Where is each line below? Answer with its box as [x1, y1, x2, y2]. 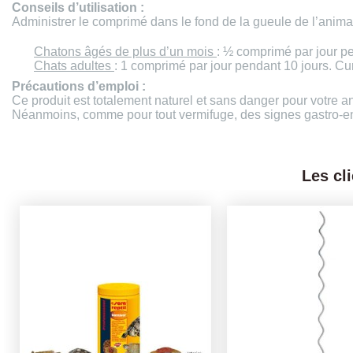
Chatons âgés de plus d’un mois [34, 44, 217, 58]
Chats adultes [34, 58, 114, 72]
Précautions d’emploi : [12, 80, 146, 94]
